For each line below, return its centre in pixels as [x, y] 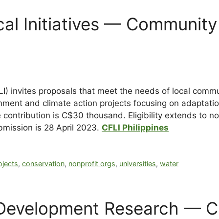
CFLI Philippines [135, 128]
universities [138, 164]
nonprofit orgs [92, 164]
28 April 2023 [70, 128]
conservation [44, 164]
